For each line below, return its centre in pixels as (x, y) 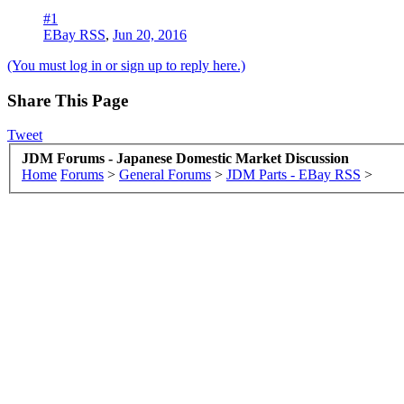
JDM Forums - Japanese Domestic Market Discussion (185, 158)
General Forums (165, 174)
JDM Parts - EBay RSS (294, 174)
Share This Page (68, 100)
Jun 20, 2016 (150, 34)
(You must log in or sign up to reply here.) (126, 65)
